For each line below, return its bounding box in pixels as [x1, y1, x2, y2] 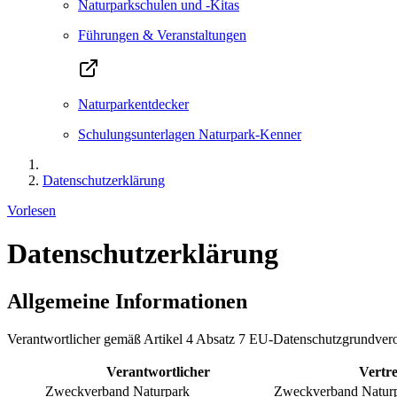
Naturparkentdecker [78, 97, 189, 112]
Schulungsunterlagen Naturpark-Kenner [78, 127, 301, 142]
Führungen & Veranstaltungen [78, 27, 246, 43]
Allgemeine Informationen [7, 289, 247, 313]
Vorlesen [7, 203, 56, 218]
